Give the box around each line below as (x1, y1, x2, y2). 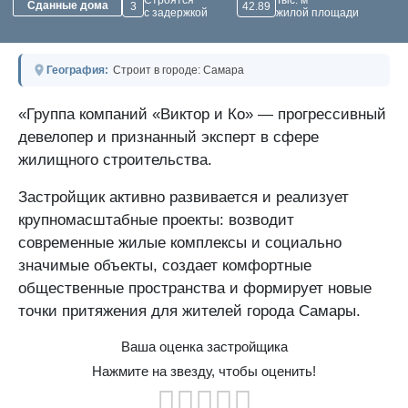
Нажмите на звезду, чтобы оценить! (92, 363, 316, 380)
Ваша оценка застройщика (120, 338, 288, 354)
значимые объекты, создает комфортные (18, 256, 311, 274)
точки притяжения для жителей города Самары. (18, 301, 361, 320)
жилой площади (275, 6, 359, 20)
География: (46, 63, 108, 76)
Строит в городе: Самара (113, 63, 244, 76)
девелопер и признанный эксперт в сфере (18, 127, 319, 146)
